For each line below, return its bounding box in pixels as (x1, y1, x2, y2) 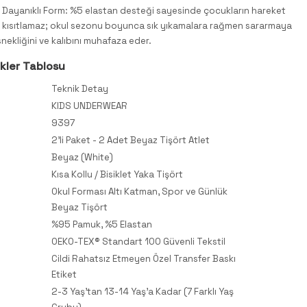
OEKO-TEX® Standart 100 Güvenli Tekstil (51, 235, 225, 247)
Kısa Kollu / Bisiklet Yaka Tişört (51, 168, 183, 180)
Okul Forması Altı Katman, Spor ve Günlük (51, 185, 228, 197)
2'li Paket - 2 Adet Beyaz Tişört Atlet (51, 134, 210, 146)
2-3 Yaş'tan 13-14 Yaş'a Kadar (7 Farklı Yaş (51, 285, 234, 297)
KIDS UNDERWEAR (51, 99, 127, 112)
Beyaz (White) (51, 151, 113, 163)
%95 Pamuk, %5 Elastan (51, 218, 152, 230)
